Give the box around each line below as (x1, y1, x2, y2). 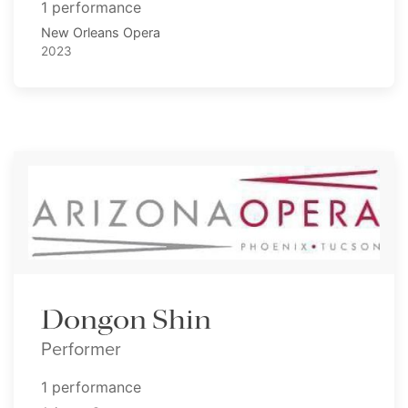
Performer (41, 334, 121, 362)
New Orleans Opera (41, 24, 160, 40)
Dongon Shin (41, 301, 211, 339)
